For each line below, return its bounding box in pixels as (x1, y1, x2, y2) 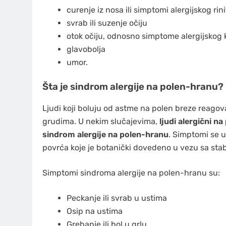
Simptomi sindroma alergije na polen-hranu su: (42, 167, 220, 178)
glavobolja (67, 44, 105, 54)
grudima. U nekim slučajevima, (42, 116, 157, 126)
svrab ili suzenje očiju (67, 18, 147, 28)
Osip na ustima (67, 206, 123, 216)
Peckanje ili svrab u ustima (67, 193, 167, 203)
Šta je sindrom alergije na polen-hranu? (42, 81, 223, 93)
